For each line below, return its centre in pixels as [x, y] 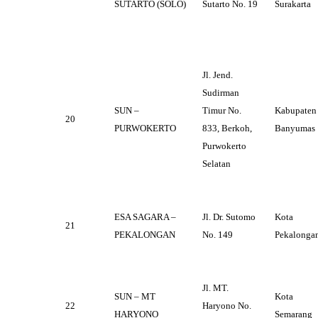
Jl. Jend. [218, 75]
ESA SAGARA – [145, 217]
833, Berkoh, [227, 128]
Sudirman [221, 93]
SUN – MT [135, 297]
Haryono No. [227, 306]
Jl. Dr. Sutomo [229, 217]
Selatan [216, 164]
